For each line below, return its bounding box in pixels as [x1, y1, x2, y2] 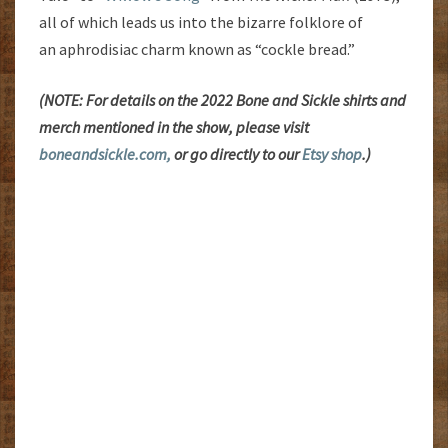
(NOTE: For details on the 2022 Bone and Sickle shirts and [39, 89, 406, 110]
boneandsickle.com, [39, 143, 171, 164]
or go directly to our [171, 143, 302, 164]
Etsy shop [302, 143, 362, 164]
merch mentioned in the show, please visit [39, 116, 309, 137]
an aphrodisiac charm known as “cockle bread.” [39, 38, 355, 59]
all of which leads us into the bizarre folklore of [39, 11, 363, 32]
